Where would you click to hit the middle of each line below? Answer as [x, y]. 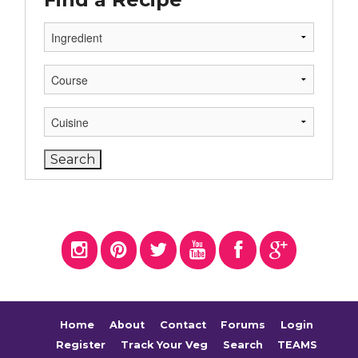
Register [81, 344]
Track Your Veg [164, 344]
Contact [183, 324]
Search [243, 344]
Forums [243, 324]
